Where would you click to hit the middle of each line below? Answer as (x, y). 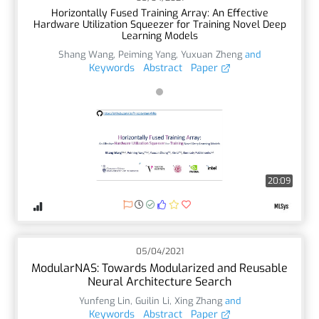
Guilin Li (152, 300)
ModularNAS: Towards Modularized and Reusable (159, 268)
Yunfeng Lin (104, 300)
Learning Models (159, 36)
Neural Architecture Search (159, 281)
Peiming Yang (147, 54)
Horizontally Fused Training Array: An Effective (159, 13)
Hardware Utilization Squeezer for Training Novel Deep (159, 24)
